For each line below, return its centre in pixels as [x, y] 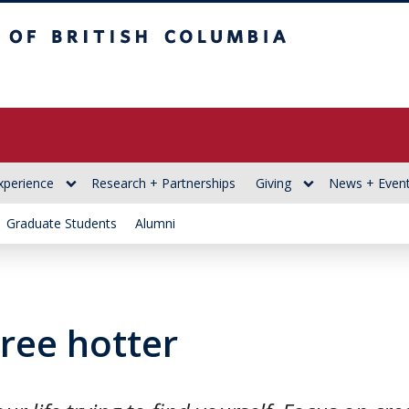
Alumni [155, 223]
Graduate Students [62, 223]
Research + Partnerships [163, 183]
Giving [273, 183]
